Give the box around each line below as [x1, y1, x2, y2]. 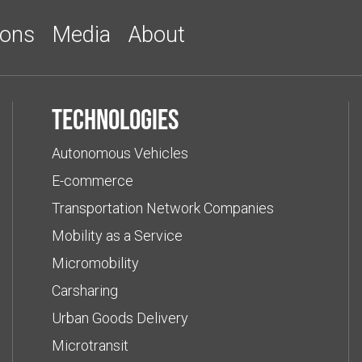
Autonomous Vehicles [51, 144, 188, 162]
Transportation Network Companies [51, 199, 274, 217]
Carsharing [51, 281, 118, 299]
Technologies [51, 103, 179, 136]
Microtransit [51, 336, 128, 354]
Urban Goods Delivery [51, 309, 188, 326]
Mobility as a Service [51, 226, 183, 244]
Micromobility [51, 254, 139, 271]
